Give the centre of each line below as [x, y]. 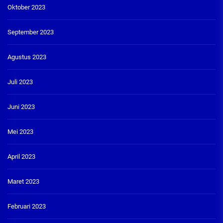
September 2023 [31, 32]
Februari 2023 [27, 206]
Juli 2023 [20, 82]
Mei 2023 [20, 131]
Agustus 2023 [27, 57]
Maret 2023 [23, 181]
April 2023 [21, 156]
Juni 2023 [21, 107]
